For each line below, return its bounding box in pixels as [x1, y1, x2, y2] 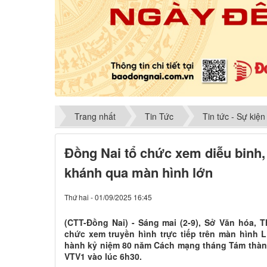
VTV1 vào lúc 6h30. [64, 250, 142, 263]
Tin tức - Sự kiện [203, 110, 265, 122]
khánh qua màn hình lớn [64, 163, 213, 182]
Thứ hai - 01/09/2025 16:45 [64, 192, 152, 203]
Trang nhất [74, 110, 116, 122]
